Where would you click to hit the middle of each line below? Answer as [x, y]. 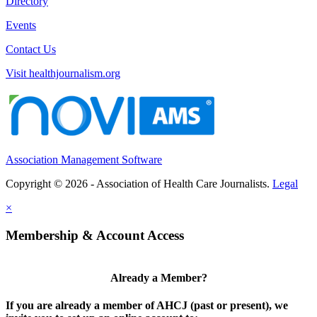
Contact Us [31, 49]
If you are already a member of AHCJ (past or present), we [147, 305]
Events [21, 25]
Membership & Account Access [95, 235]
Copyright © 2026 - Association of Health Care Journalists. [139, 183]
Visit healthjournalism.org [63, 73]
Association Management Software [84, 159]
